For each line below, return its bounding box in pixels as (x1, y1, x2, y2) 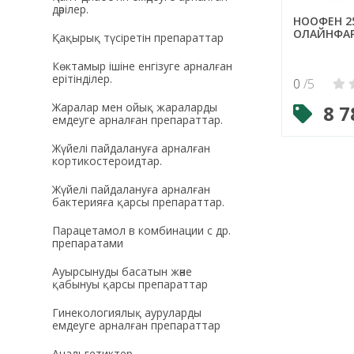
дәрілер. (51, 2, 88, 17)
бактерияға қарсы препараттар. (51, 194, 224, 210)
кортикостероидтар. (51, 153, 162, 169)
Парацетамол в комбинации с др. (51, 223, 231, 239)
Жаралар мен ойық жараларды (51, 100, 217, 115)
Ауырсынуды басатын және (51, 264, 192, 280)
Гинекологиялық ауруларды (51, 305, 201, 320)
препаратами (51, 235, 123, 251)
